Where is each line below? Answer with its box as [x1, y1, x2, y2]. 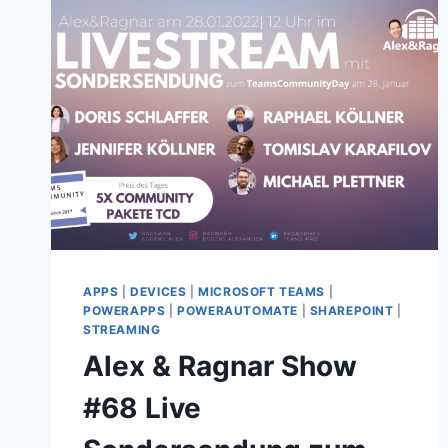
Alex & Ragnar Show [83, 349, 357, 384]
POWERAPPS [83, 303, 166, 319]
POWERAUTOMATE [177, 303, 298, 319]
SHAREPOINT [309, 303, 394, 319]
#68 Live [83, 391, 201, 426]
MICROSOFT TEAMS [198, 284, 326, 300]
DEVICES [130, 284, 187, 300]
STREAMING [83, 322, 161, 338]
